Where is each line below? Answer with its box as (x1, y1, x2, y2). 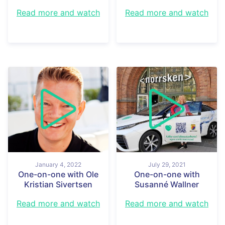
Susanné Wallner (135, 179, 199, 189)
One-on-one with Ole (18, 169, 98, 179)
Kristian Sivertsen (24, 179, 92, 189)
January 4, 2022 (35, 160, 81, 168)
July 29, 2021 (148, 160, 186, 168)
